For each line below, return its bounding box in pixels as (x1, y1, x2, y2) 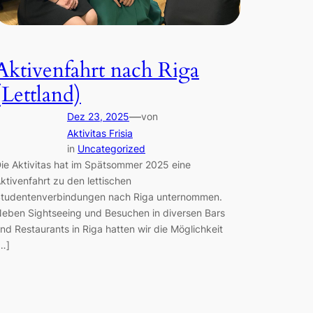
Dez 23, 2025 (67, 110, 129, 122)
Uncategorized (78, 142, 145, 154)
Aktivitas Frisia (67, 126, 133, 139)
